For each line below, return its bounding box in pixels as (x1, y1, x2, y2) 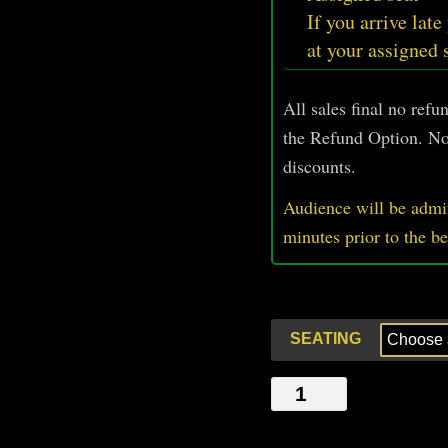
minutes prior (283, 223, 385, 248)
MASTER (270, 379, 338, 397)
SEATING (290, 329, 361, 347)
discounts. (283, 153, 356, 178)
